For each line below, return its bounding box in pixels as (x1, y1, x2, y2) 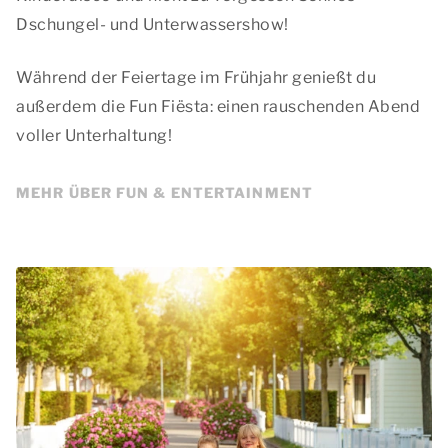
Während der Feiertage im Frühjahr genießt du (16, 68, 376, 87)
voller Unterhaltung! (16, 126, 172, 145)
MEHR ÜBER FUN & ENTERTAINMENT (16, 184, 313, 201)
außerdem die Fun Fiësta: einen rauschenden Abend (16, 97, 420, 116)
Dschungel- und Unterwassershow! (16, 15, 289, 34)
